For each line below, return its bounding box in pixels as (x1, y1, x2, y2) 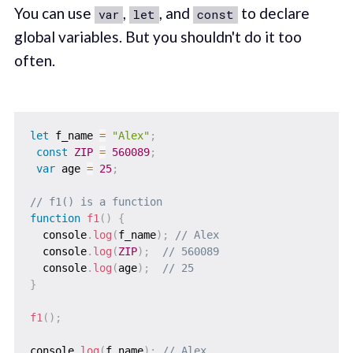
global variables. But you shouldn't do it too (13, 28, 302, 46)
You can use (13, 4, 95, 23)
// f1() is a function (29, 195, 162, 208)
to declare (237, 4, 310, 23)
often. (13, 51, 55, 70)
